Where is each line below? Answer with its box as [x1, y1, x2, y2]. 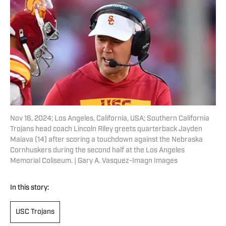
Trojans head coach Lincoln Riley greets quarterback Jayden [10, 126, 202, 134]
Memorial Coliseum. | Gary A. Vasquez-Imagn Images [10, 157, 178, 165]
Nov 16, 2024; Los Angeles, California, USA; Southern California [10, 115, 209, 123]
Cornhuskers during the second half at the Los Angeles [10, 147, 185, 155]
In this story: [10, 184, 49, 192]
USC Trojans [16, 208, 54, 216]
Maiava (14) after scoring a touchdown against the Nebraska [10, 136, 203, 144]
